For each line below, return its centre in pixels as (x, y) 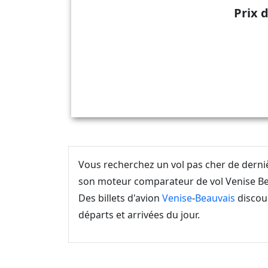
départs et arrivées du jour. (139, 215)
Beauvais (215, 198)
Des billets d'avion (120, 198)
